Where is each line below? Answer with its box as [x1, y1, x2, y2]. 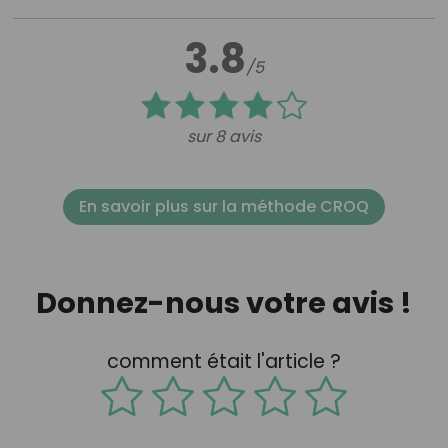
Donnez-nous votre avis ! [36, 282, 412, 323]
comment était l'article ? [106, 348, 341, 376]
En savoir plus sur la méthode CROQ [79, 195, 369, 219]
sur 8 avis [187, 125, 261, 149]
